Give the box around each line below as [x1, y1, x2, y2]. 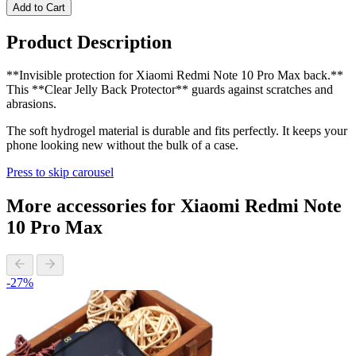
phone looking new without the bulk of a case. [6, 138, 238, 153]
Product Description [6, 31, 172, 52]
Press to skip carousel [6, 165, 114, 180]
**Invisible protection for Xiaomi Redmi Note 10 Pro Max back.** [6, 68, 343, 83]
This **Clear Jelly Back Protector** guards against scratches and [6, 83, 333, 97]
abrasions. [6, 97, 56, 111]
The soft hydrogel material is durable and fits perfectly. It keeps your [6, 124, 347, 138]
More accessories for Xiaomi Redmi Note [6, 195, 342, 217]
